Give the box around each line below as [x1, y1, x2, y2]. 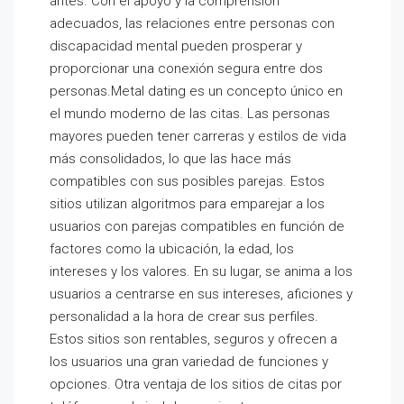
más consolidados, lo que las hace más [50, 151, 291, 167]
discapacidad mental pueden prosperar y [50, 38, 302, 54]
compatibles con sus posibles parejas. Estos [50, 173, 325, 189]
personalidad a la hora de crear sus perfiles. [50, 308, 318, 325]
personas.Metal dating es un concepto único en [50, 83, 343, 99]
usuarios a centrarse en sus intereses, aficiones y [50, 286, 353, 302]
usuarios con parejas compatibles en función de [50, 218, 344, 234]
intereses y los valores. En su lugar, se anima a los [50, 263, 353, 280]
